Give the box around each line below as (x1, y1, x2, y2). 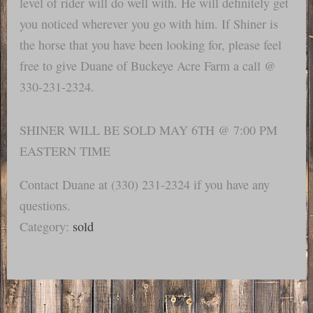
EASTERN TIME (20, 142, 111, 159)
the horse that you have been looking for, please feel (20, 36, 282, 53)
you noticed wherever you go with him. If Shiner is (20, 15, 279, 32)
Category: (20, 218, 73, 235)
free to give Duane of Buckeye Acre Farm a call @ (20, 57, 277, 74)
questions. (20, 197, 71, 214)
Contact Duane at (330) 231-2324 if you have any (20, 176, 270, 194)
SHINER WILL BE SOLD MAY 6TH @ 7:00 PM (20, 121, 278, 138)
